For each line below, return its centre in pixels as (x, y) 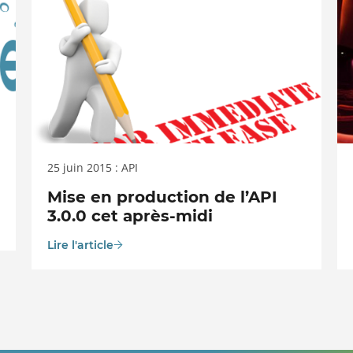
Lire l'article (80, 245)
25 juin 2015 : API (92, 167)
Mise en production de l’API (162, 197)
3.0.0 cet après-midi (130, 216)
